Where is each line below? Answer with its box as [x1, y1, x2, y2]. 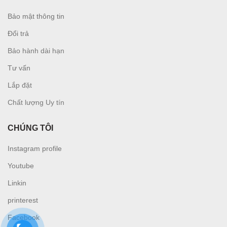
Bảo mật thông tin [8, 12, 64, 20]
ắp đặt [12, 81, 32, 89]
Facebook [8, 213, 40, 221]
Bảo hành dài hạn [8, 46, 64, 55]
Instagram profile [8, 144, 62, 153]
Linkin [8, 178, 26, 187]
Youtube [8, 161, 34, 170]
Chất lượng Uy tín [8, 98, 64, 106]
